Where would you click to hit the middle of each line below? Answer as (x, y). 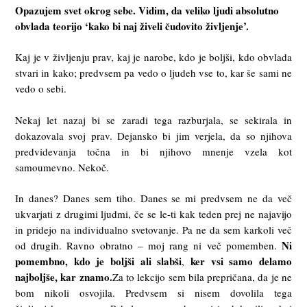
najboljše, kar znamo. (64, 277)
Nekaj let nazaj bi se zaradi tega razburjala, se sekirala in (153, 120)
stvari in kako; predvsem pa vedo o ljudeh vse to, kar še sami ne (153, 73)
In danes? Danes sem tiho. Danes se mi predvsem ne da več (153, 198)
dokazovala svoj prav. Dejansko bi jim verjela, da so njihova (153, 135)
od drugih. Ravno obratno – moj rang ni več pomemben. (148, 246)
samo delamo (261, 261)
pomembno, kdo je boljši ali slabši (99, 261)
